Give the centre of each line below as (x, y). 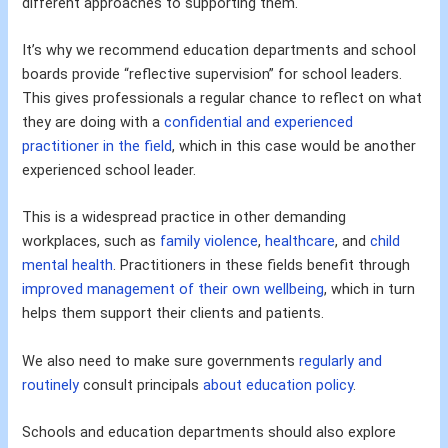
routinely (51, 384)
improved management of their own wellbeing (173, 289)
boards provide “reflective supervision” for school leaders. (212, 74)
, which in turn (370, 289)
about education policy (278, 384)
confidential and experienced (259, 122)
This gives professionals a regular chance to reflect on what (222, 98)
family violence (209, 241)
